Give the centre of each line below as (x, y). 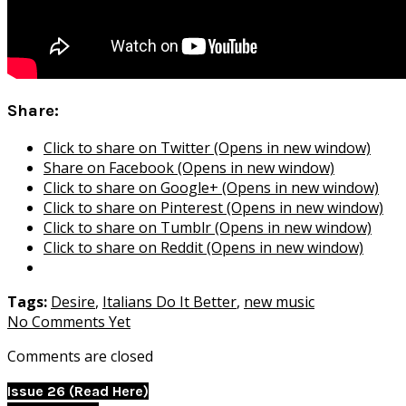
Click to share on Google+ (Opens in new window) (211, 187)
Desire (73, 301)
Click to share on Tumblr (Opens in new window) (208, 227)
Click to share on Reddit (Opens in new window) (203, 247)
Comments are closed (80, 356)
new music (279, 301)
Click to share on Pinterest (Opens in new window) (213, 207)
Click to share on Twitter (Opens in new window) (207, 147)
